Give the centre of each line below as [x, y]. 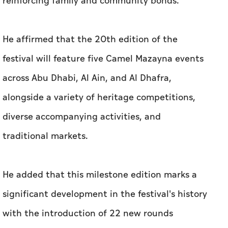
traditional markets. [45, 136]
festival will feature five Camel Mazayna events [103, 59]
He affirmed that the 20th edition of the [90, 39]
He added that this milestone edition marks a [100, 175]
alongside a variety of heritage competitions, [99, 97]
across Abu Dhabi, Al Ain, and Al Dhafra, [87, 78]
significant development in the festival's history [105, 194]
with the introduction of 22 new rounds [88, 213]
